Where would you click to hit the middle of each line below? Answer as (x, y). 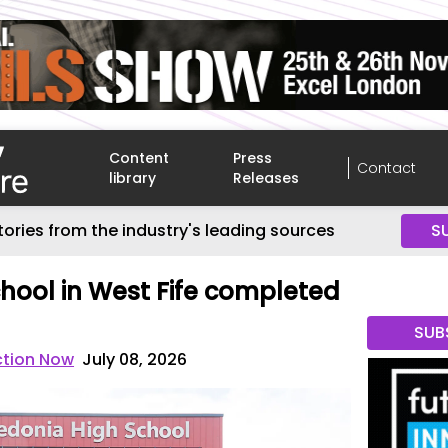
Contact (386, 168)
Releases (266, 178)
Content (139, 158)
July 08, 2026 (135, 359)
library (133, 178)
